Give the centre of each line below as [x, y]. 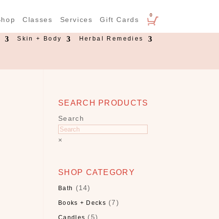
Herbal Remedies [111, 39]
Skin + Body [40, 39]
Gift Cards [120, 20]
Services [76, 20]
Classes [38, 20]
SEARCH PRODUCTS [103, 103]
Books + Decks [82, 203]
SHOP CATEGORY [97, 172]
